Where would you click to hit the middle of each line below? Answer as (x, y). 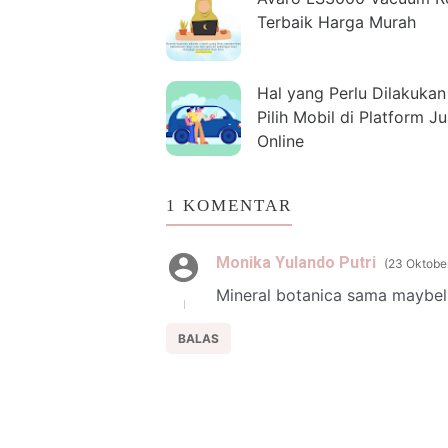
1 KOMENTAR (229, 205)
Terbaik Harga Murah (336, 21)
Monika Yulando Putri (296, 262)
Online (280, 140)
